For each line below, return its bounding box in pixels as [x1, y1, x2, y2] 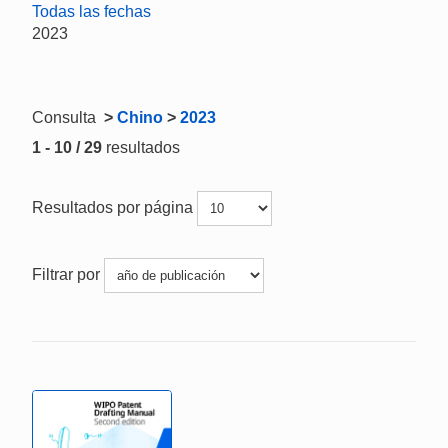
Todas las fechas [32, 3, 151, 20]
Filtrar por [32, 265, 104, 283]
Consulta [32, 109, 100, 126]
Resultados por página [32, 198, 197, 216]
